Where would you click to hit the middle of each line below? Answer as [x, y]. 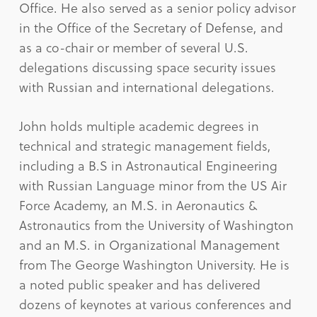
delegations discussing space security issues [147, 67]
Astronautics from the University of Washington [156, 225]
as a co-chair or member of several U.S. [133, 47]
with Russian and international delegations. [148, 87]
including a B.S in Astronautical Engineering [148, 166]
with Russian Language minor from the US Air [152, 185]
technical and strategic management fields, [145, 146]
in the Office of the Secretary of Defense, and [151, 28]
